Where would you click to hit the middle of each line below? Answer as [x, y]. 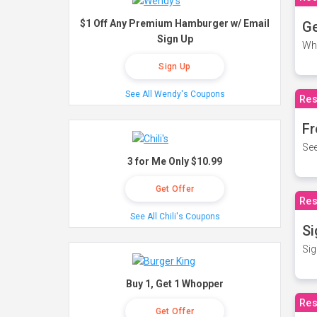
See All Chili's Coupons [175, 217]
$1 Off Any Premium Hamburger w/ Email [175, 23]
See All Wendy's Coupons [175, 94]
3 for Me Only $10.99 [175, 161]
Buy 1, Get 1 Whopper [175, 284]
